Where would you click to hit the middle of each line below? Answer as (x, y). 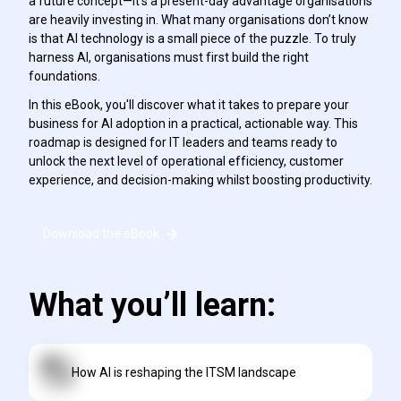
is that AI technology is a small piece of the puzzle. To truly (192, 39)
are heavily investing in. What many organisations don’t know (199, 20)
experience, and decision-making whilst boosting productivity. (200, 180)
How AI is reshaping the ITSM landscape (183, 372)
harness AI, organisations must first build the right (169, 58)
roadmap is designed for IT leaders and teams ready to (183, 143)
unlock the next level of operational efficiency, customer (186, 162)
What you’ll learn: (152, 306)
